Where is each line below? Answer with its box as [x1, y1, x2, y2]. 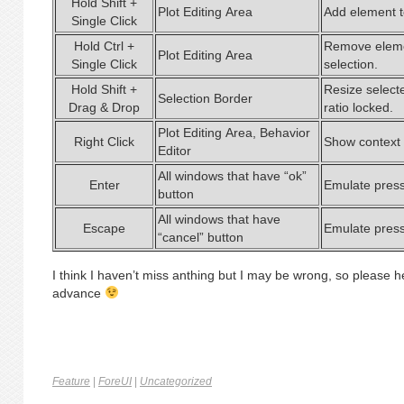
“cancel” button [158, 230, 243, 244]
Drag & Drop [69, 100, 140, 115]
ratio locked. [324, 100, 393, 115]
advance [52, 286, 105, 300]
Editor [158, 143, 191, 158]
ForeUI [98, 375, 132, 388]
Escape [83, 221, 125, 235]
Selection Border [158, 91, 252, 106]
